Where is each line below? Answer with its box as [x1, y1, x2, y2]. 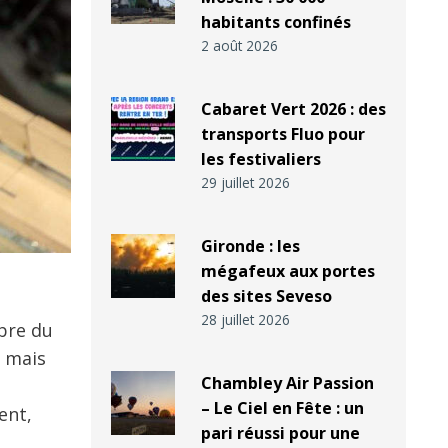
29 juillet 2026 [200, 173, 290, 193]
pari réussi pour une [200, 422, 360, 445]
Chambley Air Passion [200, 372, 374, 395]
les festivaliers [200, 148, 321, 171]
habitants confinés [200, 11, 351, 34]
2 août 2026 [200, 36, 278, 56]
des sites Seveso [200, 285, 332, 308]
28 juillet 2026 [200, 310, 290, 330]
